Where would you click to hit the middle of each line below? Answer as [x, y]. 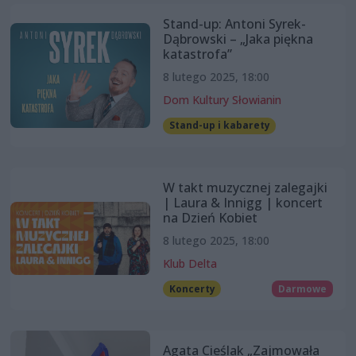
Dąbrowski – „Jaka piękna [238, 39]
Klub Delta [190, 263]
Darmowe [303, 288]
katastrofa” [197, 54]
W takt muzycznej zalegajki [245, 187]
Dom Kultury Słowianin [222, 100]
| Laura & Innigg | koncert [242, 202]
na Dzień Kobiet [210, 217]
